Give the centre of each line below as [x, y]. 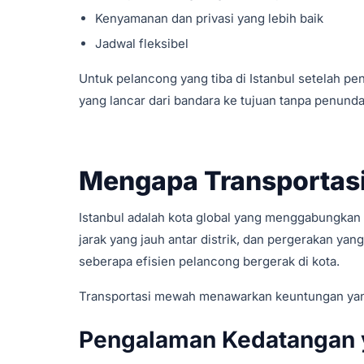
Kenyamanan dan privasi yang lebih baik [209, 18]
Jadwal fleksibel [142, 43]
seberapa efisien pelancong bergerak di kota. [209, 261]
